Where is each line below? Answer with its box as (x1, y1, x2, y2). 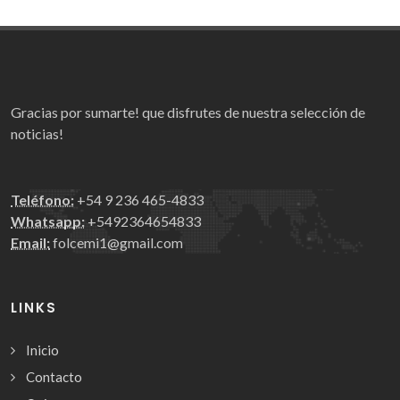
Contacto (26, 368, 82, 385)
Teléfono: (11, 190, 74, 208)
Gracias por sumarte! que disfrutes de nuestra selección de (11, 103, 365, 121)
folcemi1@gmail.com (50, 233, 183, 251)
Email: (11, 233, 50, 251)
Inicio (26, 341, 59, 358)
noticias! (11, 124, 63, 142)
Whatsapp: (11, 212, 85, 229)
